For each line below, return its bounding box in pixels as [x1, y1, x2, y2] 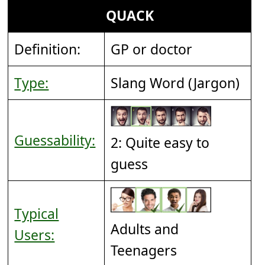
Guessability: [14, 130, 96, 150]
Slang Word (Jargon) [111, 73, 240, 92]
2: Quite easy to [111, 133, 210, 153]
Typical [14, 203, 59, 223]
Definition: [14, 39, 81, 59]
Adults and [111, 219, 179, 239]
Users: [14, 225, 55, 244]
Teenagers [111, 241, 177, 260]
